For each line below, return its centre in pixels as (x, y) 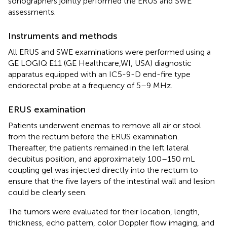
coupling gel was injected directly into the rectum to (103, 170)
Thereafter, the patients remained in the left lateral (99, 147)
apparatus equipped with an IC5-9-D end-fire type (99, 74)
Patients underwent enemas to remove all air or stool (105, 125)
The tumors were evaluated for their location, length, (104, 211)
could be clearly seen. (47, 192)
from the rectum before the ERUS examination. (93, 136)
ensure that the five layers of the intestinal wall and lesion (111, 181)
